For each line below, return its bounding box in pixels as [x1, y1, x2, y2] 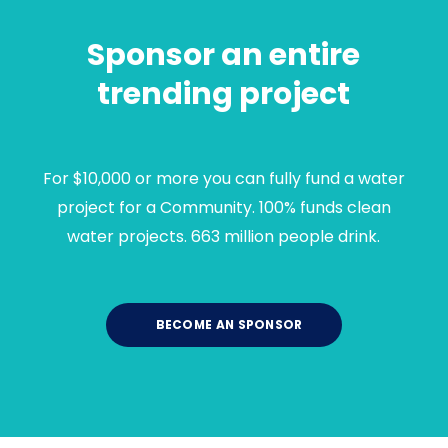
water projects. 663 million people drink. [67, 225, 381, 248]
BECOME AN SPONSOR [152, 316, 303, 333]
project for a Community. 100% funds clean [56, 196, 391, 219]
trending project [97, 73, 351, 115]
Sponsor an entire [87, 34, 361, 76]
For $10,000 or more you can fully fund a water [42, 167, 405, 190]
